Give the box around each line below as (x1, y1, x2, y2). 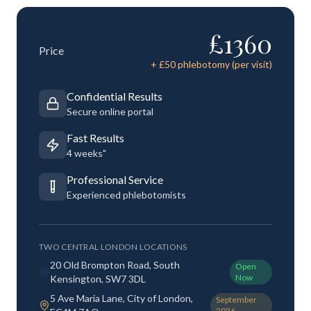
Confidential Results (67, 90, 162, 103)
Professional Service (67, 173, 163, 186)
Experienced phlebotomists (67, 189, 186, 201)
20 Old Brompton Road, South (50, 259, 180, 271)
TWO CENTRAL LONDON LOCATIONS (39, 242, 187, 252)
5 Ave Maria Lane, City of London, (50, 292, 193, 304)
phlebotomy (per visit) (176, 58, 272, 70)
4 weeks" (67, 147, 106, 159)
